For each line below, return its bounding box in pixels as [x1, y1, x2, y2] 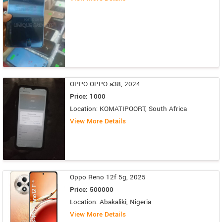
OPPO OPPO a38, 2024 [70, 79, 140, 89]
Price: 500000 [70, 184, 113, 194]
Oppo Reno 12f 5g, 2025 [70, 172, 146, 182]
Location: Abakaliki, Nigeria [70, 197, 151, 207]
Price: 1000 [70, 91, 106, 101]
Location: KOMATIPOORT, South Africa [70, 104, 187, 113]
